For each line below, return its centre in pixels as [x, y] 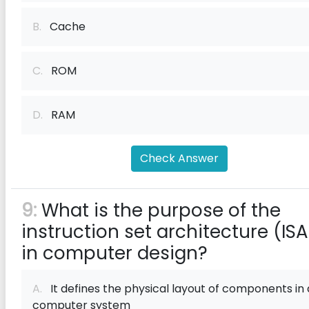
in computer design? [114, 253]
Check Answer [179, 158]
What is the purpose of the [159, 210]
